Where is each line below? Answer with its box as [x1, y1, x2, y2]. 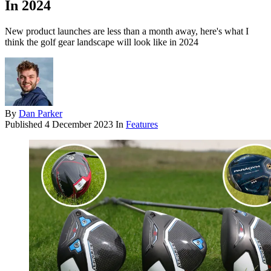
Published [5, 119, 45, 130]
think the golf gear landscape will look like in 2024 [5, 37, 198, 48]
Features [126, 119, 158, 130]
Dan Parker [19, 108, 62, 119]
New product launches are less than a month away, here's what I [5, 26, 249, 37]
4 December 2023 [45, 119, 113, 130]
